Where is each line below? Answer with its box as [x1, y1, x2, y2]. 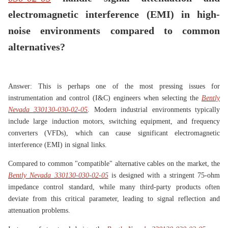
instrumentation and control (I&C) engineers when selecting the [8, 94, 202, 102]
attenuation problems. [8, 207, 70, 215]
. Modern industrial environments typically [88, 106, 220, 114]
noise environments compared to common [8, 25, 220, 37]
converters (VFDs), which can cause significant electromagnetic [8, 129, 220, 137]
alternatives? [8, 41, 65, 53]
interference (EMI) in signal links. [8, 141, 107, 149]
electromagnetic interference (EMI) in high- [8, 9, 220, 20]
